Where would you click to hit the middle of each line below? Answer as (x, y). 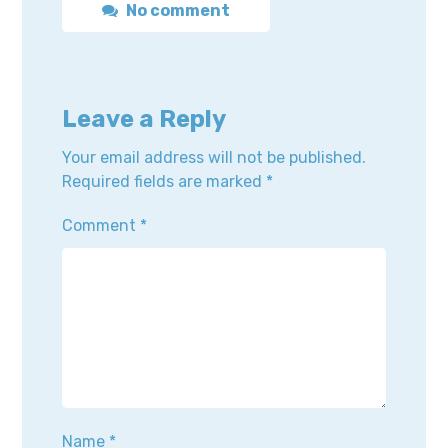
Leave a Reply (144, 119)
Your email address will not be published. (214, 158)
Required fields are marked (164, 182)
